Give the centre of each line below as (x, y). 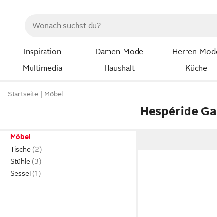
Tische (20, 149)
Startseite (23, 94)
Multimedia (42, 68)
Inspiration (42, 52)
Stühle (20, 161)
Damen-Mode (119, 52)
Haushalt (119, 68)
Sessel (20, 173)
